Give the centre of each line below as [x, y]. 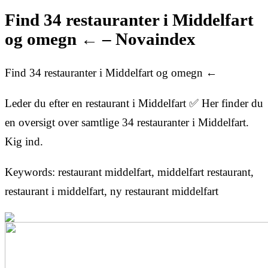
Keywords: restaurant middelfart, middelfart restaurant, [129, 172]
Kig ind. [24, 141]
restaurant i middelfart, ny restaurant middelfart [112, 191]
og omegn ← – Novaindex [100, 39]
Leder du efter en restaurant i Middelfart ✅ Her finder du [134, 103]
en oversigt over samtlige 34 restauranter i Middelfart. [127, 122]
